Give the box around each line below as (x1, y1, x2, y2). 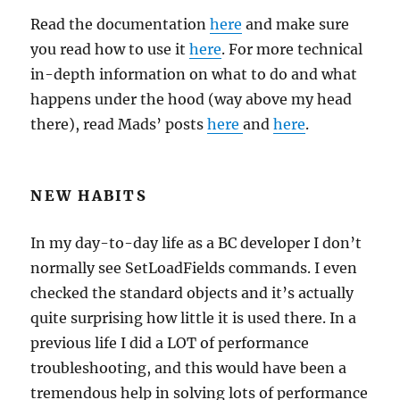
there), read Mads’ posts (30, 115, 208, 133)
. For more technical (221, 40, 363, 58)
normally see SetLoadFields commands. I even (30, 259, 358, 277)
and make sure (242, 15, 350, 33)
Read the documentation (30, 15, 211, 33)
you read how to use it (30, 40, 190, 58)
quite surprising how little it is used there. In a (30, 309, 357, 327)
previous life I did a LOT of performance (30, 334, 310, 352)
